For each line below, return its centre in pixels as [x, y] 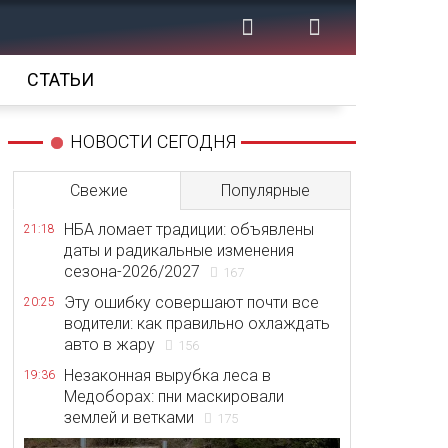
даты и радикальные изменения [179, 250]
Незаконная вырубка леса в [167, 375]
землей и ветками [129, 417]
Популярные [265, 190]
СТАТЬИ [60, 79]
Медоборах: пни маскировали [174, 396]
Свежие [98, 190]
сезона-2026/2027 [132, 271]
